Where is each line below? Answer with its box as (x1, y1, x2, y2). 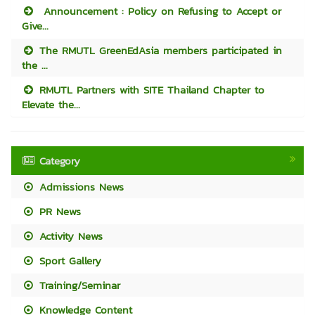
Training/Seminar (35, 276, 121, 293)
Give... (22, 17, 49, 34)
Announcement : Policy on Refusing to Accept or (35, 2, 282, 19)
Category (39, 152, 81, 169)
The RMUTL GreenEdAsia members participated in (35, 41, 283, 58)
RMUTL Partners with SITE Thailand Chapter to (35, 81, 265, 98)
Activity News (35, 227, 103, 244)
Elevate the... (22, 96, 80, 112)
